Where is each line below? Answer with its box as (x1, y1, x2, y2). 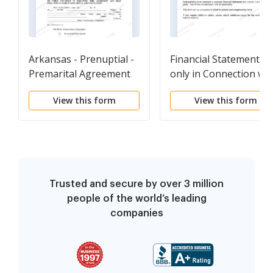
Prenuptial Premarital (170, 81, 269, 95)
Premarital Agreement (29, 66, 130, 80)
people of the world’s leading (66, 193, 207, 204)
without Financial (29, 81, 106, 95)
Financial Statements (170, 52, 264, 66)
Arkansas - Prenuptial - (29, 52, 134, 66)
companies (110, 208, 163, 218)
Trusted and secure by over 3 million (49, 179, 224, 189)
